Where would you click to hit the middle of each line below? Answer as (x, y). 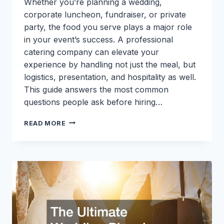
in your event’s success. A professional (98, 39)
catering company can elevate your (91, 52)
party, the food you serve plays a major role (108, 27)
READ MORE (45, 123)
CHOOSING (85, 120)
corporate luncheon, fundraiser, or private (105, 14)
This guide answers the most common (96, 89)
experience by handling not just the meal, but (110, 64)
